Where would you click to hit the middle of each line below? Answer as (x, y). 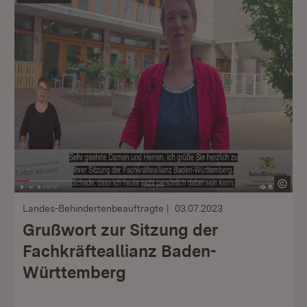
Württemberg (74, 272)
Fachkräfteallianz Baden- (119, 251)
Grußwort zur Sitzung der (120, 230)
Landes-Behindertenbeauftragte (93, 208)
